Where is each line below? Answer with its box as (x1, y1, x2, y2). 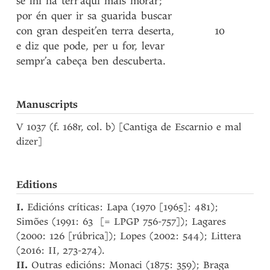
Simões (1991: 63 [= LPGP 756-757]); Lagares (16, 216, 227, 227)
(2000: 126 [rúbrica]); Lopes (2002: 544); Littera (16, 230, 242, 242)
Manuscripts (16, 98, 78, 111)
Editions (16, 178, 58, 191)
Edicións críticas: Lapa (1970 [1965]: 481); (24, 201, 219, 213)
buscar (141, 10, 172, 22)
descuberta (113, 55, 163, 67)
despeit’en (62, 25, 108, 37)
